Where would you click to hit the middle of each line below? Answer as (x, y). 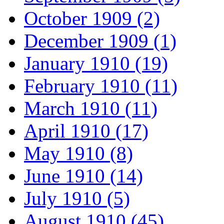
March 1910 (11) (91, 108)
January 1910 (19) (96, 63)
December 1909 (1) (100, 41)
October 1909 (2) (92, 18)
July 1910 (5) (77, 198)
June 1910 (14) (83, 176)
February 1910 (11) (101, 86)
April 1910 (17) (86, 131)
